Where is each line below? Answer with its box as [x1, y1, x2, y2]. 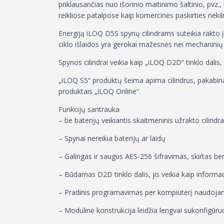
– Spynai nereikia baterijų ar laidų [58, 133, 165, 143]
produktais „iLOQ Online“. [58, 86, 140, 96]
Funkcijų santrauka [58, 104, 119, 114]
